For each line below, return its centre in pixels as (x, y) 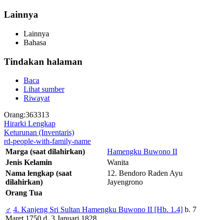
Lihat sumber (44, 89)
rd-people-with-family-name (47, 141)
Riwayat (37, 98)
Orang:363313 (27, 115)
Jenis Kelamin (29, 163)
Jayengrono (125, 182)
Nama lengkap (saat (39, 173)
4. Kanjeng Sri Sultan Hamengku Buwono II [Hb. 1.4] (98, 210)
